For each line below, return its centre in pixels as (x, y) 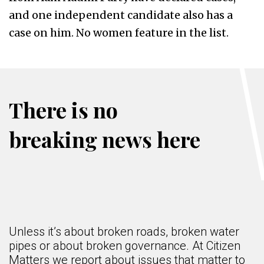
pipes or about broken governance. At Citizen (125, 246)
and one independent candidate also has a (121, 15)
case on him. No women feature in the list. (119, 33)
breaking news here (105, 139)
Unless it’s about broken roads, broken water (124, 232)
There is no (63, 110)
